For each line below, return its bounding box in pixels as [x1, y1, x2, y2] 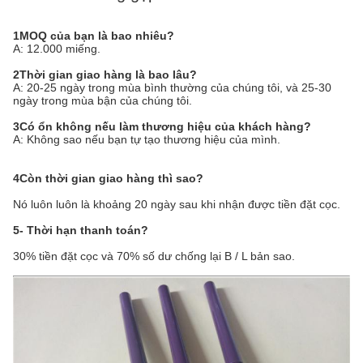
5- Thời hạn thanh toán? [13, 224, 148, 237]
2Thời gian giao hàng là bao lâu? [13, 68, 197, 81]
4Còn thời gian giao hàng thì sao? [13, 172, 203, 185]
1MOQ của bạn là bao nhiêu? [13, 29, 174, 42]
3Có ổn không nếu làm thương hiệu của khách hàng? [13, 120, 311, 133]
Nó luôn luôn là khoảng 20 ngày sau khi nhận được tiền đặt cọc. [13, 198, 340, 211]
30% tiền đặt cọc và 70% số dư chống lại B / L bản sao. [13, 250, 295, 263]
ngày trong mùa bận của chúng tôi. [13, 94, 192, 107]
